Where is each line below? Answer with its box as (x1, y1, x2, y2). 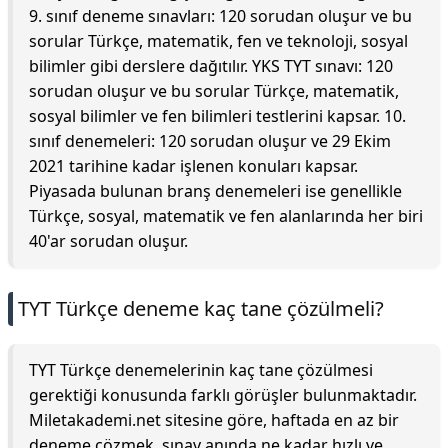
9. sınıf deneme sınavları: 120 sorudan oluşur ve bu (29, 5, 412, 27)
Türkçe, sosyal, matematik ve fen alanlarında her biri (29, 205, 423, 227)
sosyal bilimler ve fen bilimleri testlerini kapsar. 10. (29, 105, 406, 127)
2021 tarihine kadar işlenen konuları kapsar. (29, 155, 358, 177)
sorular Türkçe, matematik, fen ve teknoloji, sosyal (29, 30, 408, 52)
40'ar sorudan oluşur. (29, 230, 188, 252)
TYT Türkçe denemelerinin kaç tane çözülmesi (29, 359, 373, 381)
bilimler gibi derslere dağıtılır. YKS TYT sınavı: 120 (29, 55, 393, 77)
